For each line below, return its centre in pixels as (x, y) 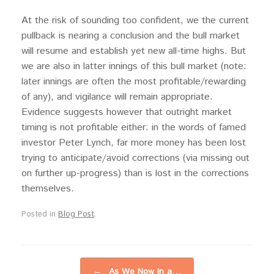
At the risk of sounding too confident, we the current (135, 20)
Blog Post (76, 214)
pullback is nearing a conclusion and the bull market (131, 36)
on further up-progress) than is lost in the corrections (135, 173)
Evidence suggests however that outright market (127, 112)
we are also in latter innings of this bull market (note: (134, 66)
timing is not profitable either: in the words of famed (134, 128)
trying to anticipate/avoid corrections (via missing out (135, 158)
